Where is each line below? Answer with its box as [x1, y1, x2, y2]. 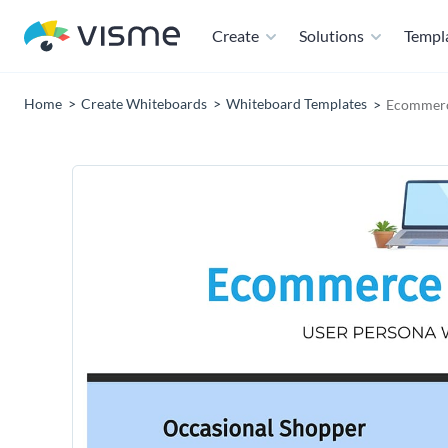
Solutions [299, 26, 364, 45]
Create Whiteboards [81, 95, 207, 112]
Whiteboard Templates [226, 95, 367, 112]
